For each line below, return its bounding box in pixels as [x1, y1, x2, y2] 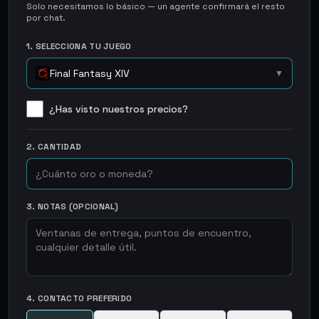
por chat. [26, 12, 66, 23]
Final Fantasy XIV [50, 67, 130, 80]
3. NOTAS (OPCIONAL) [26, 201, 119, 212]
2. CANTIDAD [26, 141, 82, 152]
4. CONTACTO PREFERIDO [26, 293, 132, 304]
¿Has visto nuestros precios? [49, 103, 188, 115]
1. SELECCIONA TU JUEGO [26, 41, 132, 52]
